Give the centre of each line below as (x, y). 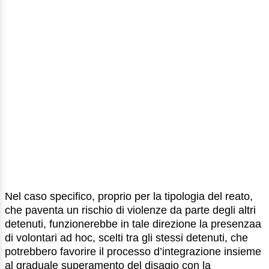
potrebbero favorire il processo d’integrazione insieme (133, 252)
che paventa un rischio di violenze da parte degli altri (130, 210)
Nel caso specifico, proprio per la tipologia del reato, (129, 197)
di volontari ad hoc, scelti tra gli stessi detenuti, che (126, 238)
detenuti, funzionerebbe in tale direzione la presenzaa (133, 224)
